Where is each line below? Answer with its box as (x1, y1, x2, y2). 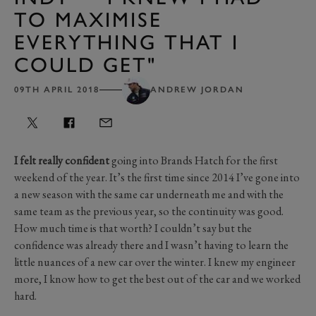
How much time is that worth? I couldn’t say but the (14, 220, 252, 236)
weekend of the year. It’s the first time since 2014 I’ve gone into (14, 169, 300, 185)
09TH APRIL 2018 (14, 85, 99, 95)
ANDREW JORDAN (150, 85, 244, 95)
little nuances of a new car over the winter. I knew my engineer (14, 254, 296, 269)
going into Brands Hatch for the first (109, 152, 278, 168)
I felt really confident (14, 152, 109, 168)
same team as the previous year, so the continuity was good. (14, 203, 284, 219)
